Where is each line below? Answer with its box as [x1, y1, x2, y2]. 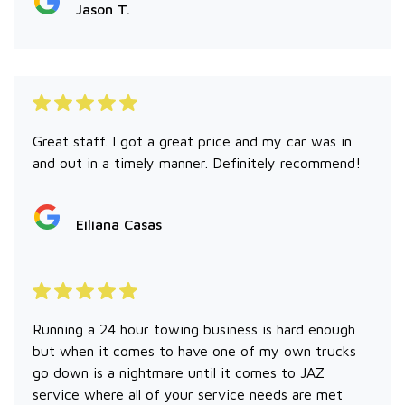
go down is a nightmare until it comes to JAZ [33, 363, 325, 381]
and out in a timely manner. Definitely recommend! [33, 154, 361, 171]
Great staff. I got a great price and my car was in [33, 132, 352, 149]
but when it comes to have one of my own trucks [33, 342, 356, 359]
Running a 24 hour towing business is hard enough [33, 320, 355, 337]
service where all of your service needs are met [33, 385, 343, 402]
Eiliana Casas [76, 215, 162, 232]
